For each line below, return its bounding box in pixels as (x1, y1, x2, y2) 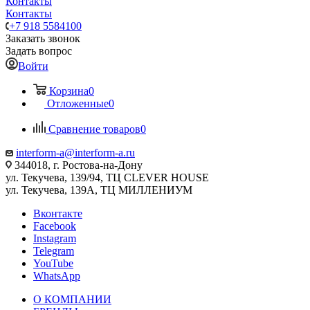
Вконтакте (33, 208, 82, 219)
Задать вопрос (6, 45, 72, 57)
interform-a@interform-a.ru (16, 147, 135, 158)
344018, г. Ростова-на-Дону (12, 159, 143, 171)
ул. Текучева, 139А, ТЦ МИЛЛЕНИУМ (6, 184, 192, 196)
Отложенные (47, 98, 109, 109)
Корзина (49, 85, 89, 97)
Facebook (33, 220, 76, 232)
